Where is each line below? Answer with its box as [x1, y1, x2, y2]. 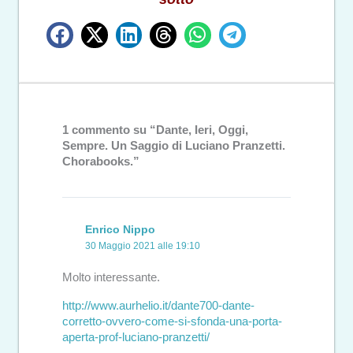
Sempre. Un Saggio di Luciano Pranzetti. [62, 139, 285, 153]
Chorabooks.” [62, 155, 139, 169]
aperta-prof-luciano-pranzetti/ [62, 331, 210, 344]
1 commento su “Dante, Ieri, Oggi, [62, 124, 248, 137]
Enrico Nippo [85, 222, 156, 236]
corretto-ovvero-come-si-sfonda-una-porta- [62, 315, 282, 329]
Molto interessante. [62, 271, 160, 284]
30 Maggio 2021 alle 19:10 [85, 240, 201, 251]
